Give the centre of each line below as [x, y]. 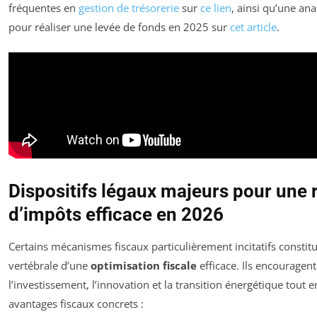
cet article [253, 27]
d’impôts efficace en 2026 [116, 215]
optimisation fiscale [144, 266]
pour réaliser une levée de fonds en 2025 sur [119, 27]
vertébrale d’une [50, 266]
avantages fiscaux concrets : [76, 304]
